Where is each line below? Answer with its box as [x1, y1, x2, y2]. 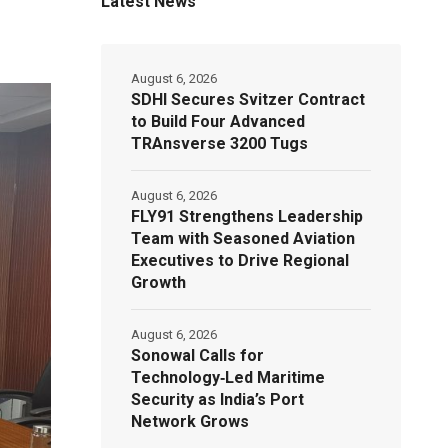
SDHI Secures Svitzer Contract [131, 90, 366, 109]
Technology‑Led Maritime [131, 368, 326, 387]
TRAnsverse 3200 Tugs [131, 134, 309, 153]
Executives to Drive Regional [131, 251, 350, 270]
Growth [131, 273, 187, 292]
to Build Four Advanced [131, 112, 306, 131]
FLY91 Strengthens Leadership [131, 207, 364, 226]
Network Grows [131, 412, 250, 431]
